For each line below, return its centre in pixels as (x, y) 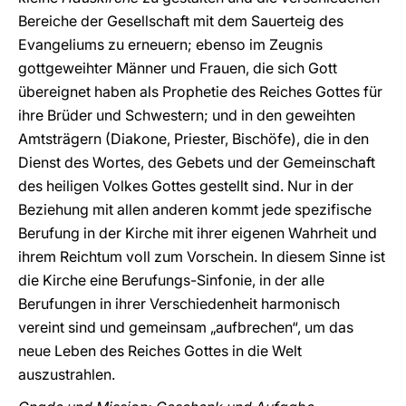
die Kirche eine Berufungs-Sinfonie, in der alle (171, 280)
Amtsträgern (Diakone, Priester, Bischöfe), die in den (193, 139)
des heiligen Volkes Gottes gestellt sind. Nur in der (186, 186)
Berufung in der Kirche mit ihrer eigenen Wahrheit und (198, 233)
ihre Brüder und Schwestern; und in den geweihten (187, 115)
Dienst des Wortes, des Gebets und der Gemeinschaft (197, 162)
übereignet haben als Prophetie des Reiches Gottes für (200, 92)
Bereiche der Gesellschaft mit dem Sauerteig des (181, 21)
